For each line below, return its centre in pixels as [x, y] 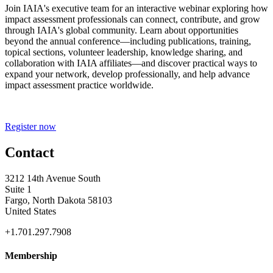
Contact [30, 153]
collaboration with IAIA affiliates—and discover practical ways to [131, 63]
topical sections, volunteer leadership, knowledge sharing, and [124, 52]
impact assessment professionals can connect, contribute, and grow [133, 19]
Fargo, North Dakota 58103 [58, 200]
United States [30, 211]
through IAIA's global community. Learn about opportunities [122, 30]
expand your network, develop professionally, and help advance [127, 74]
